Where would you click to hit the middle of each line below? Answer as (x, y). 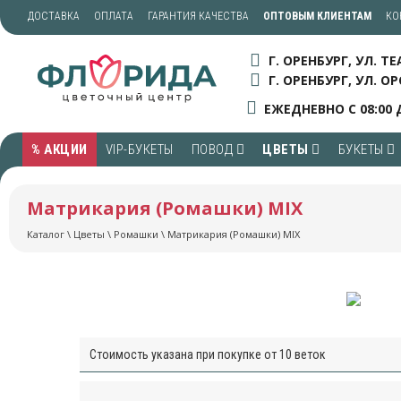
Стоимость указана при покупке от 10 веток (208, 354)
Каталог (46, 235)
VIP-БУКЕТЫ (139, 150)
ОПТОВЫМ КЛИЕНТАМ (317, 16)
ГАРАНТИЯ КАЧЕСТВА (198, 16)
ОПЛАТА (114, 16)
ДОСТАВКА (54, 16)
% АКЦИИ (60, 150)
